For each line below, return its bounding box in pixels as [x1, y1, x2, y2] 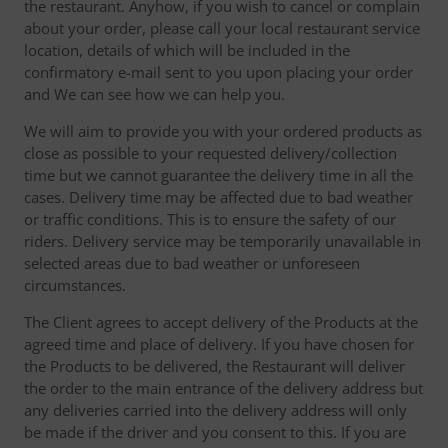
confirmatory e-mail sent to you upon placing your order [24, 62, 413, 82]
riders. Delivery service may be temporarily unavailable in [24, 231, 421, 251]
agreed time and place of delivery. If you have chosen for [24, 334, 414, 354]
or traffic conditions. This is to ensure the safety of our [24, 209, 396, 229]
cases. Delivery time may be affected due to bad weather [24, 187, 413, 207]
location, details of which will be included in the [24, 40, 350, 60]
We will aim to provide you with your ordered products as [24, 121, 422, 141]
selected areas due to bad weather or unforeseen [24, 253, 360, 273]
